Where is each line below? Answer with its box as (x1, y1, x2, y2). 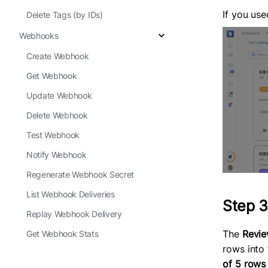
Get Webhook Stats (26, 229, 99, 239)
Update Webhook (26, 90, 92, 100)
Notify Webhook (26, 150, 87, 160)
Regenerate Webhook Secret (26, 169, 134, 179)
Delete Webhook (26, 110, 88, 120)
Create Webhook (26, 51, 89, 61)
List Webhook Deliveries (26, 189, 115, 199)
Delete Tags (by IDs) (26, 10, 103, 20)
